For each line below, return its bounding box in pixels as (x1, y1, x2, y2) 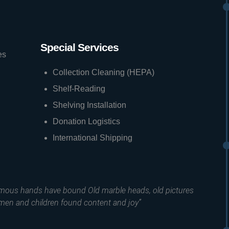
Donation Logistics (53, 117, 120, 126)
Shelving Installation (53, 101, 126, 109)
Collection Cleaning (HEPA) (53, 68, 154, 77)
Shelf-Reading (53, 84, 105, 93)
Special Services (40, 41, 119, 53)
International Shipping (53, 133, 132, 142)
